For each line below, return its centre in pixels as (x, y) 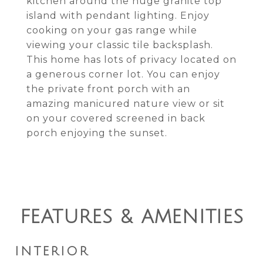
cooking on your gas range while (112, 30)
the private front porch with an (108, 89)
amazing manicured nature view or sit (126, 104)
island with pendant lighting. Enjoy (118, 16)
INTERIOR (52, 252)
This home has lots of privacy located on (131, 60)
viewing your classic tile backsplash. (120, 45)
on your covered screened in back (116, 118)
